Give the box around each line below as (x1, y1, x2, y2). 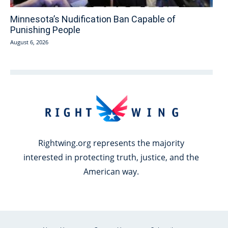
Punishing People (10, 24, 80, 36)
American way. (83, 166, 139, 178)
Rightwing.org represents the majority (38, 137, 185, 149)
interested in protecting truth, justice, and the (23, 152, 199, 163)
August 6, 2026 (10, 38, 48, 46)
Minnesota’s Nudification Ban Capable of (10, 14, 176, 25)
